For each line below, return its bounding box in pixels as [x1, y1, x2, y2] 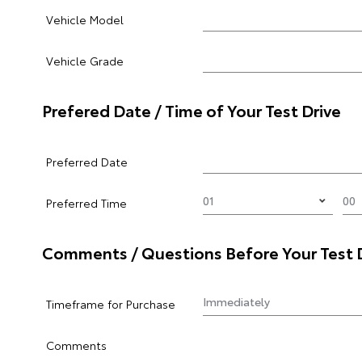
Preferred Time [46, 195, 127, 211]
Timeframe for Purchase [46, 296, 175, 312]
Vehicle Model [46, 11, 124, 27]
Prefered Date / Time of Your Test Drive [42, 99, 341, 121]
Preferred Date [46, 154, 128, 170]
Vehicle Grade [46, 53, 124, 69]
